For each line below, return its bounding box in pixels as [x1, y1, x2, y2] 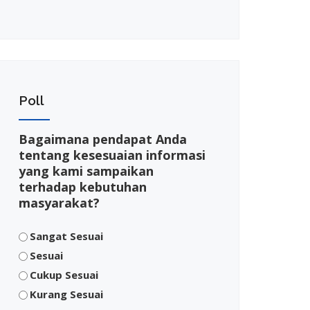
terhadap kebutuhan [19, 178, 147, 195]
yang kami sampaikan [19, 162, 154, 179]
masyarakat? [19, 194, 100, 211]
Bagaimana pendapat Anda [19, 130, 187, 147]
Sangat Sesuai [30, 228, 103, 243]
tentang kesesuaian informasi [19, 146, 206, 163]
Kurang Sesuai [30, 286, 103, 301]
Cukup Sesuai [30, 267, 98, 282]
